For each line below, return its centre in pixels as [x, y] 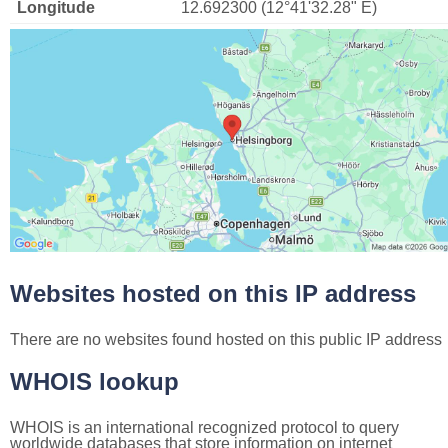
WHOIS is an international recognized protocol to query [204, 427]
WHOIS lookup [94, 381]
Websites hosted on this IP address [213, 293]
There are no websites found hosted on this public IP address [226, 339]
